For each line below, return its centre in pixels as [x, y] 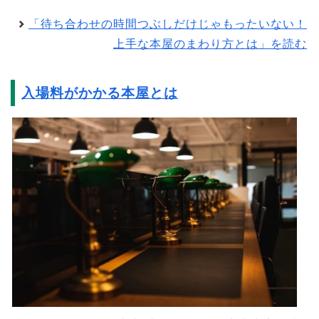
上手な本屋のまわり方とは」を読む [210, 43]
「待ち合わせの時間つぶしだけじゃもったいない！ [168, 23]
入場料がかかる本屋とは [100, 93]
